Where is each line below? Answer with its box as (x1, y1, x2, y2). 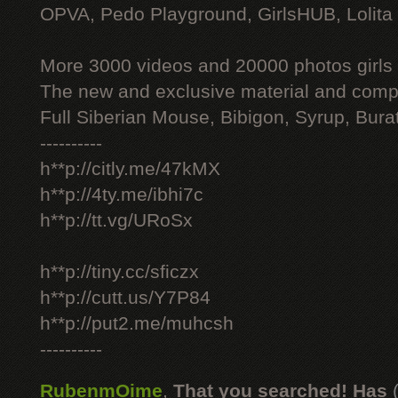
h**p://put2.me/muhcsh (40, 313, 234, 334)
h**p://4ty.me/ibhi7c (40, 184, 203, 205)
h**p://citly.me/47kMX (40, 158, 220, 179)
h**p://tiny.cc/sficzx (40, 261, 199, 283)
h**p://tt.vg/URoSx (40, 210, 193, 231)
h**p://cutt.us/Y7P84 (40, 287, 211, 308)
